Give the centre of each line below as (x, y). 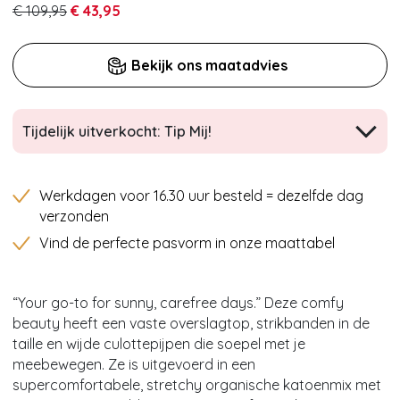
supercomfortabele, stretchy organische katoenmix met (197, 385)
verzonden (74, 217)
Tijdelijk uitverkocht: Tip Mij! (117, 132)
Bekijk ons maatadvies (210, 66)
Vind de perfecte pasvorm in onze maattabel (187, 243)
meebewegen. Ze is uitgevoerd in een (134, 365)
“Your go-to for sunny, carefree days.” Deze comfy (178, 303)
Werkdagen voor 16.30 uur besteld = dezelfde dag (201, 196)
